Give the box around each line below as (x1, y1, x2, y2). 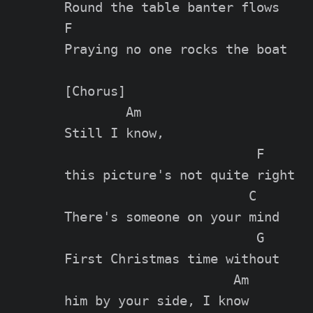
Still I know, (64, 126, 164, 141)
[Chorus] (64, 84, 126, 99)
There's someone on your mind (64, 210, 279, 225)
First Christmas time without (64, 252, 279, 267)
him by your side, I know (64, 293, 249, 309)
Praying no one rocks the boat (64, 42, 287, 57)
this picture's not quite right (64, 168, 295, 183)
